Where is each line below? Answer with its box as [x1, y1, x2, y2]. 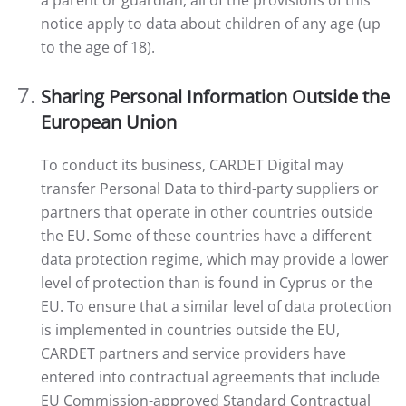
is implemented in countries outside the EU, [41, 320, 340, 340]
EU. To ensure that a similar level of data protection [41, 296, 391, 316]
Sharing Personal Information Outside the [41, 84, 390, 109]
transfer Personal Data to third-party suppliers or [41, 179, 379, 198]
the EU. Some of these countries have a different [41, 226, 372, 246]
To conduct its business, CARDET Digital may [41, 155, 343, 175]
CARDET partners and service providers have [41, 343, 346, 363]
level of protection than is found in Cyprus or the [41, 273, 372, 293]
